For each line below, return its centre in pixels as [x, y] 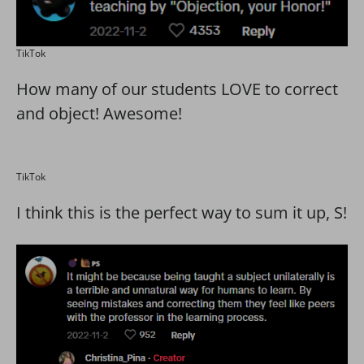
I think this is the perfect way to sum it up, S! [182, 212]
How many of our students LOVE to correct [177, 89]
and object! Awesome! [99, 113]
